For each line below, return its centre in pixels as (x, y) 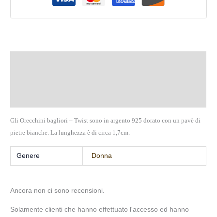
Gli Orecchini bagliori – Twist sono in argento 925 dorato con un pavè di (106, 121)
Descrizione (30, 61)
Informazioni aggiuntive (50, 79)
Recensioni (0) (34, 98)
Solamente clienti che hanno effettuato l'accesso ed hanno (100, 209)
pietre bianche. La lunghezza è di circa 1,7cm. (70, 133)
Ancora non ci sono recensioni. (58, 190)
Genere (28, 156)
